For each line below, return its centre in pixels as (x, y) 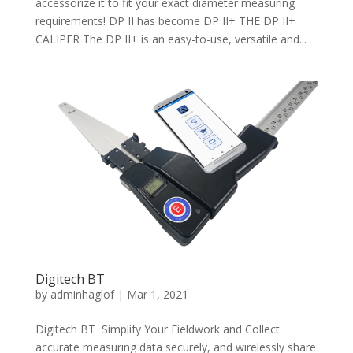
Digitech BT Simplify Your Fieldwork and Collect (157, 329)
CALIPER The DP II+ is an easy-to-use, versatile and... (171, 39)
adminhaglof (82, 295)
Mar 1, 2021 (157, 295)
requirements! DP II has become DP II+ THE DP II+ (165, 20)
